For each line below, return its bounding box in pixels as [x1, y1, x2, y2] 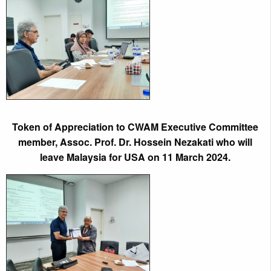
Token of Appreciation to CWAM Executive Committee [12, 119, 258, 134]
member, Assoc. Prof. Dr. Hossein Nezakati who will [18, 134, 252, 149]
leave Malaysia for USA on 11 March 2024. [40, 149, 230, 164]
